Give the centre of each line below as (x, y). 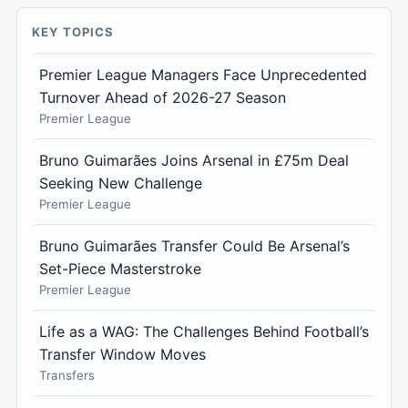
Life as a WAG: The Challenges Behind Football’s (204, 331)
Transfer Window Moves (122, 354)
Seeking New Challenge (121, 183)
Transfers (67, 375)
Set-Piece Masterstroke (120, 268)
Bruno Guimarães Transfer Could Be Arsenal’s (194, 245)
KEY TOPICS (73, 31)
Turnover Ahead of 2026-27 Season (163, 97)
